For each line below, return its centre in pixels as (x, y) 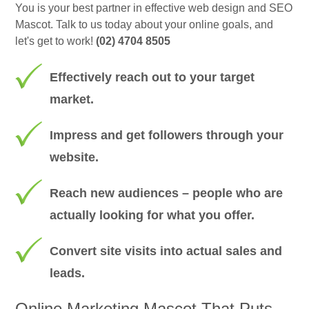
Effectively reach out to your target (152, 78)
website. (74, 158)
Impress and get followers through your (167, 136)
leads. (68, 273)
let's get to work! (56, 41)
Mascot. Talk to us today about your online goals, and (144, 25)
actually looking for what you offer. (152, 216)
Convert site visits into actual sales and (166, 251)
